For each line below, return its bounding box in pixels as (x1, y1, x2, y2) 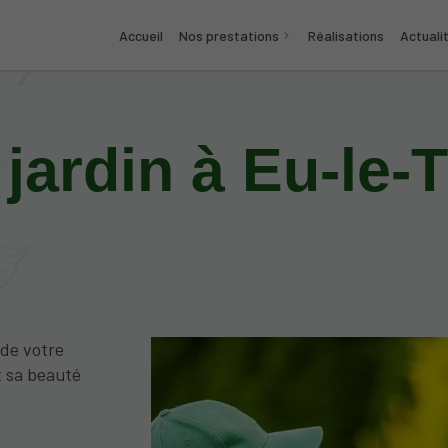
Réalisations (308, 26, 385, 44)
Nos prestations (178, 26, 279, 44)
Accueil (119, 26, 164, 44)
